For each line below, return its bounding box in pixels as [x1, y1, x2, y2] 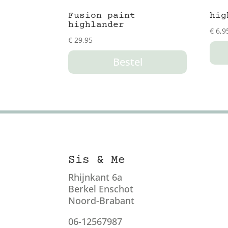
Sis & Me [68, 153, 126, 167]
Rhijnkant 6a [68, 170, 123, 183]
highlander [68, 20, 125, 31]
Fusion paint [68, 11, 136, 21]
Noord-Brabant [68, 194, 135, 207]
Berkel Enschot [68, 182, 134, 195]
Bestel [112, 55, 142, 69]
